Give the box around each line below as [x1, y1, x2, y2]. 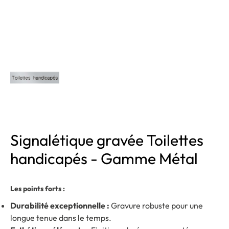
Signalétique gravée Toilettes [10, 130, 203, 150]
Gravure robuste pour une [109, 200, 203, 211]
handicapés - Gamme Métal [10, 149, 198, 168]
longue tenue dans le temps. [10, 213, 111, 223]
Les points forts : [10, 184, 65, 193]
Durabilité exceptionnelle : [10, 200, 109, 211]
